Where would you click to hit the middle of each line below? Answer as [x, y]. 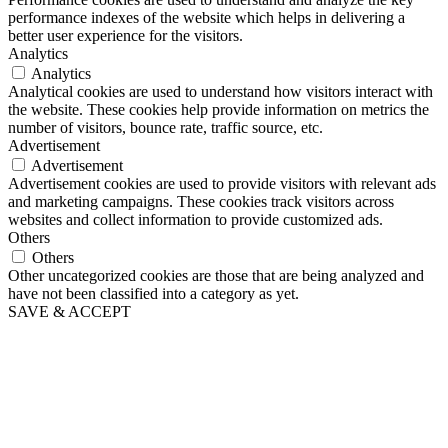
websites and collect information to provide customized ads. [195, 219]
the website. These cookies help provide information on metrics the [218, 109]
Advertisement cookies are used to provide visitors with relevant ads [222, 183]
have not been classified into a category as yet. [153, 293]
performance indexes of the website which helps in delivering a [206, 17]
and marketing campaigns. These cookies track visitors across [201, 201]
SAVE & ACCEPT [69, 311]
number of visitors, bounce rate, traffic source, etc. [165, 127]
